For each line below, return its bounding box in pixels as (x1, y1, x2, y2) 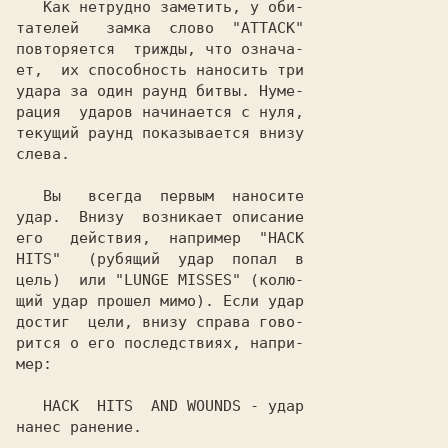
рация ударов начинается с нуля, (16, 103, 304, 121)
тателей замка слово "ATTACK (16, 19, 295, 37)
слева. (16, 145, 70, 163)
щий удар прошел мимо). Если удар (16, 292, 304, 310)
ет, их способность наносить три (16, 61, 304, 79)
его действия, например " (16, 229, 268, 247)
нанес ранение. (16, 418, 142, 436)
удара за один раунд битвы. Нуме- (16, 82, 304, 100)
